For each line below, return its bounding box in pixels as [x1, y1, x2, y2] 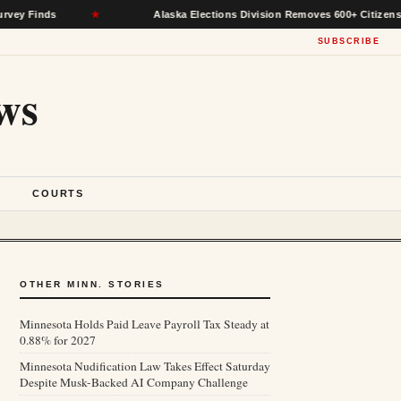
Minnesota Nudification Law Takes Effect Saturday [20, 358, 270, 374]
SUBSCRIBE [317, 37, 380, 46]
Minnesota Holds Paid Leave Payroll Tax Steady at [20, 316, 269, 332]
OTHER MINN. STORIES [20, 279, 165, 289]
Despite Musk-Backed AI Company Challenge [20, 374, 248, 390]
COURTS [32, 188, 84, 199]
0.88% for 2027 [20, 332, 96, 348]
